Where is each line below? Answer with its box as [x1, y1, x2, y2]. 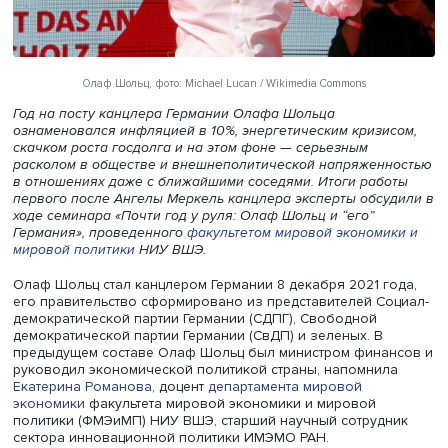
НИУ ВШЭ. [155, 344, 237, 365]
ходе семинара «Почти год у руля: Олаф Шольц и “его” [14, 305, 430, 325]
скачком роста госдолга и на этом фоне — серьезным [14, 227, 424, 247]
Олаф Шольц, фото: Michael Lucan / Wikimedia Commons [94, 154, 421, 170]
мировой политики [14, 344, 156, 365]
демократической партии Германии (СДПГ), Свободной [14, 423, 434, 443]
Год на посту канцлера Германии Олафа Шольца [14, 188, 386, 208]
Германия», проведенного [14, 324, 215, 345]
